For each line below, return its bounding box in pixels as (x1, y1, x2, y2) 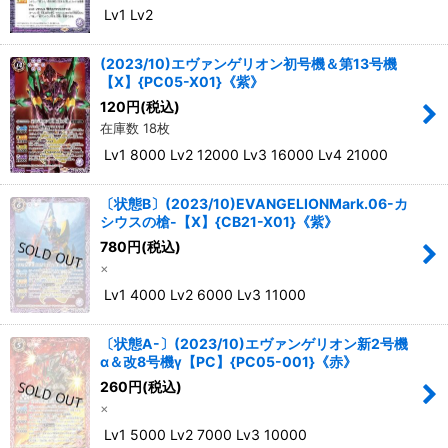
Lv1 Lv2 (100, 6, 153, 24)
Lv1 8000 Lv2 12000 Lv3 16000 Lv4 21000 (100, 146, 388, 164)
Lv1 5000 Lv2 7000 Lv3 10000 (100, 426, 307, 444)
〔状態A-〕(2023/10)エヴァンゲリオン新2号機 (100, 335, 408, 353)
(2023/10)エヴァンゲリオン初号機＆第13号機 (100, 55, 397, 73)
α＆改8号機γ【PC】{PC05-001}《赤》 (100, 353, 357, 371)
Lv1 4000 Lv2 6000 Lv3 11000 (100, 286, 306, 304)
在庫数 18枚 (100, 120, 170, 137)
